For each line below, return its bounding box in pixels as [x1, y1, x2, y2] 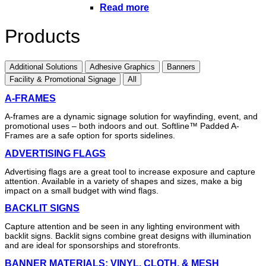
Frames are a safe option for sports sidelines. [5, 131, 175, 141]
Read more [100, 2, 149, 12]
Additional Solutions [9, 62, 78, 71]
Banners [167, 62, 195, 71]
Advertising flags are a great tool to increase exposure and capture [5, 166, 255, 176]
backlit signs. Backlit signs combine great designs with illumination [5, 231, 251, 241]
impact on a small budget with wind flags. [5, 185, 159, 195]
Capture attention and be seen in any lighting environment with [5, 221, 240, 232]
